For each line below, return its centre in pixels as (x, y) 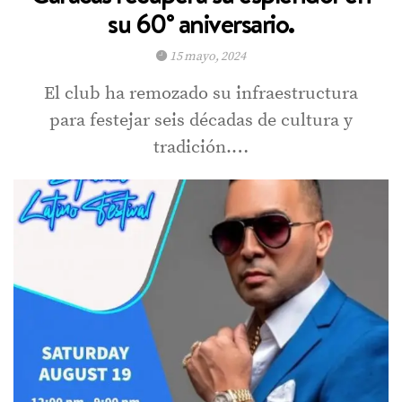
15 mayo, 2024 (206, 56)
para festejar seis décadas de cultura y (201, 120)
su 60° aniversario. (201, 23)
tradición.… (201, 147)
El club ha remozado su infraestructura (201, 93)
